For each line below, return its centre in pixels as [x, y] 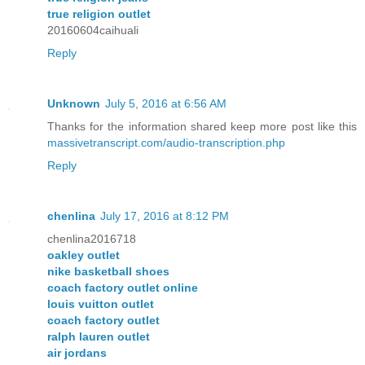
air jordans [77, 352]
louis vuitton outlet [101, 303]
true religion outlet [99, 13]
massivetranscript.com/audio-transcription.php [166, 142]
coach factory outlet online [123, 287]
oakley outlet [84, 255]
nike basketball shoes [108, 271]
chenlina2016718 [92, 238]
